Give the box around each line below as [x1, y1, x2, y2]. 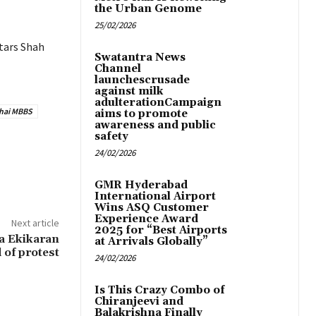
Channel [95, 62, 141, 76]
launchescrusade [95, 73, 190, 87]
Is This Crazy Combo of [95, 284, 225, 298]
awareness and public [95, 119, 216, 133]
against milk [95, 85, 163, 99]
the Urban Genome [95, 2, 202, 16]
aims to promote [95, 107, 188, 121]
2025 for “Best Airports [95, 224, 227, 238]
